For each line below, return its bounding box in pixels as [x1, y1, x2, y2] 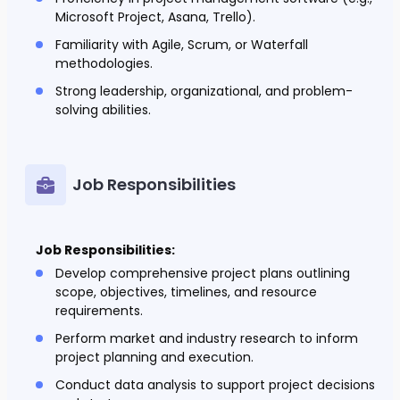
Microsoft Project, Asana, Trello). [55, 8, 255, 27]
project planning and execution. [55, 348, 254, 367]
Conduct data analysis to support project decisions [55, 376, 375, 395]
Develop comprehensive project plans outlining [55, 264, 350, 283]
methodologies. [55, 54, 153, 73]
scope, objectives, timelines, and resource [55, 283, 317, 302]
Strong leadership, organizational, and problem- [55, 82, 353, 101]
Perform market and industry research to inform [55, 329, 358, 348]
